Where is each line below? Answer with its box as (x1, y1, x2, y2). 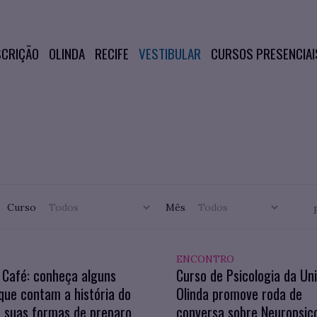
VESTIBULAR (138, 43, 201, 63)
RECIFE (94, 43, 129, 63)
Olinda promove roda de (176, 283, 302, 304)
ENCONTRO (176, 253, 234, 265)
